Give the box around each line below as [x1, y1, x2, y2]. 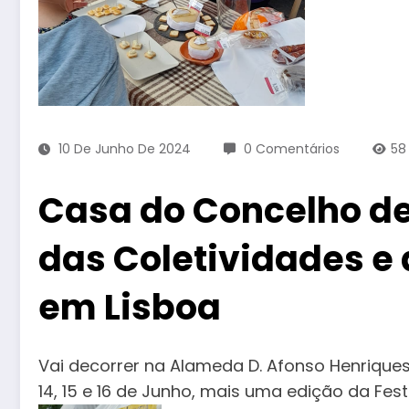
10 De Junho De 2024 [58, 140, 191, 158]
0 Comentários [244, 140, 340, 158]
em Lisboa [38, 283, 221, 331]
